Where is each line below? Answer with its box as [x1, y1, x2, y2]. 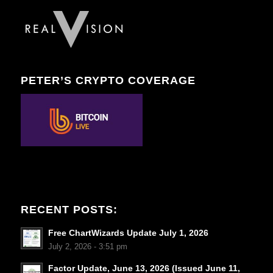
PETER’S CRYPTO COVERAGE [20, 74, 196, 87]
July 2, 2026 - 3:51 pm [48, 242, 127, 251]
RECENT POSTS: [20, 203, 118, 216]
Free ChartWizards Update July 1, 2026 [48, 228, 208, 238]
